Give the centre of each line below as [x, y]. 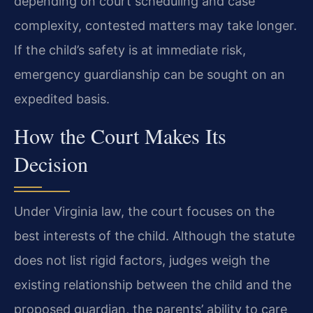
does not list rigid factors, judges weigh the [142, 260]
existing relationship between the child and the [153, 284]
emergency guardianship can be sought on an [150, 75]
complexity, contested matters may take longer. [155, 26]
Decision [51, 163]
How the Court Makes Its [120, 135]
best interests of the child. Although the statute [154, 235]
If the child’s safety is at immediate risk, [130, 50]
